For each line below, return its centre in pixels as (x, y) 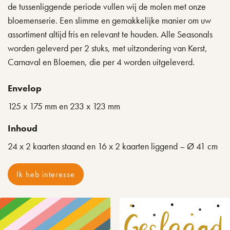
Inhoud (23, 128)
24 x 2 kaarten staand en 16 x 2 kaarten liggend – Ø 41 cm (113, 146)
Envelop (25, 88)
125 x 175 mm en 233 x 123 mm (64, 106)
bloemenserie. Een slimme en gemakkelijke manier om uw (109, 20)
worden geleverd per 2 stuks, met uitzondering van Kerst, (108, 48)
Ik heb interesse (46, 174)
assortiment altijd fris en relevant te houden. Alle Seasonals (110, 34)
